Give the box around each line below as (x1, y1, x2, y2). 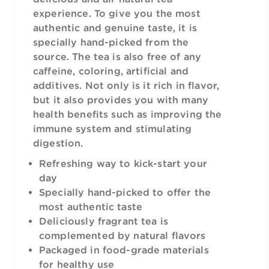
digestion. (33, 138, 83, 148)
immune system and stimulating (33, 123, 192, 134)
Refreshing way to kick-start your (39, 158, 207, 169)
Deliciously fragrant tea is (39, 216, 169, 226)
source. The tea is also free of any (33, 51, 202, 62)
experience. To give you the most (33, 8, 201, 19)
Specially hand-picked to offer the (39, 187, 211, 198)
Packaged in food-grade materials (39, 244, 209, 255)
